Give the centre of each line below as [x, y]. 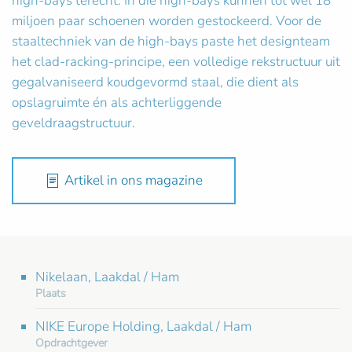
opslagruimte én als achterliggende [117, 103]
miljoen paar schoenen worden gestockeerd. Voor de [167, 21]
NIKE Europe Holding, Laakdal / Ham [143, 327]
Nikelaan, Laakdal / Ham [107, 277]
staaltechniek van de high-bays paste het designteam [171, 42]
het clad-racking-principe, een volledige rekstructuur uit [176, 62]
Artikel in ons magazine [134, 181]
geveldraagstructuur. [73, 123]
